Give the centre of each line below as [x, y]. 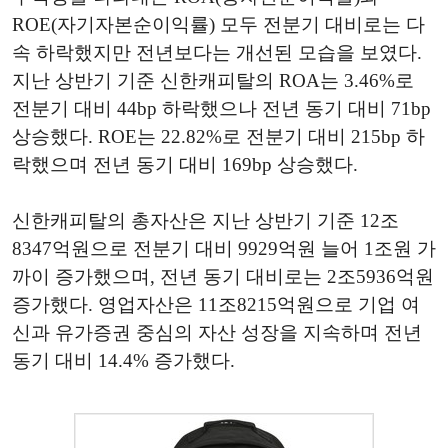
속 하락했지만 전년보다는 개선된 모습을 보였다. [217, 53]
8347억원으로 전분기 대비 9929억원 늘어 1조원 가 [224, 249]
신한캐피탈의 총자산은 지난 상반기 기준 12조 [205, 221]
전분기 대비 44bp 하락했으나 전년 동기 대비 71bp [221, 109]
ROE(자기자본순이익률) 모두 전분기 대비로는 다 [218, 25]
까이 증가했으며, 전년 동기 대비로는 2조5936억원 [223, 277]
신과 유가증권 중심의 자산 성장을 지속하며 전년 [217, 333]
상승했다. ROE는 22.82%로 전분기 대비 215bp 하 [218, 137]
